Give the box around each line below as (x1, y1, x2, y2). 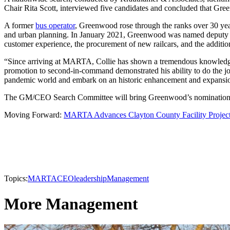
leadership (74, 174, 107, 183)
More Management (4, 194, 138, 213)
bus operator (35, 21, 75, 30)
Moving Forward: (4, 110, 64, 120)
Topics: (4, 174, 28, 183)
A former (4, 21, 35, 30)
